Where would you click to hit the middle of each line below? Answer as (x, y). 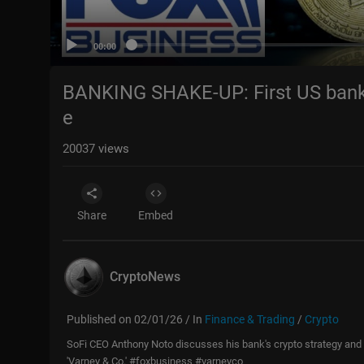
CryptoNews (145, 276)
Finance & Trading (250, 319)
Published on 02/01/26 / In (136, 319)
